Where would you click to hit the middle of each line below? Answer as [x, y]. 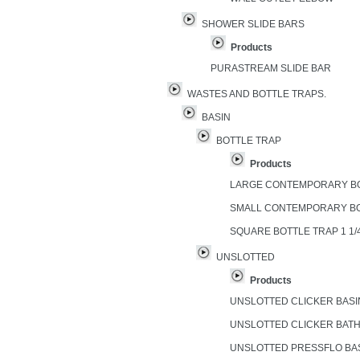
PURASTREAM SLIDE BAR [271, 68]
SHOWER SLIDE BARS [253, 24]
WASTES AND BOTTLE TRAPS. [257, 94]
